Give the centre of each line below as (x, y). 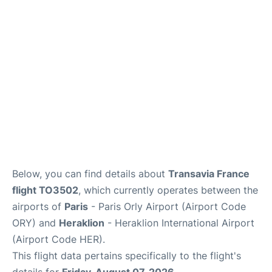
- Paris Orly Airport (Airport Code (167, 206)
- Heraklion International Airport (179, 223)
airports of (38, 206)
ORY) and (36, 223)
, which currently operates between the (168, 190)
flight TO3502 (45, 190)
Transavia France (209, 173)
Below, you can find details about (90, 173)
